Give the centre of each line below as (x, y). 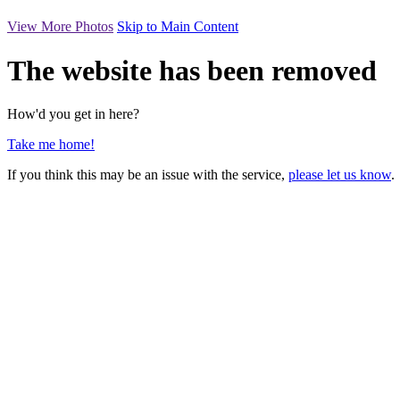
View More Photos (60, 27)
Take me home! (51, 145)
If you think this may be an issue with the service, (148, 175)
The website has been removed (192, 70)
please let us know (340, 175)
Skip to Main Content (178, 27)
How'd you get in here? (73, 114)
